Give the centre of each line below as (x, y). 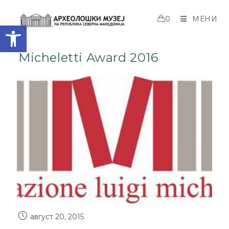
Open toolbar (58, 30)
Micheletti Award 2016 (88, 58)
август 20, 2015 (57, 217)
